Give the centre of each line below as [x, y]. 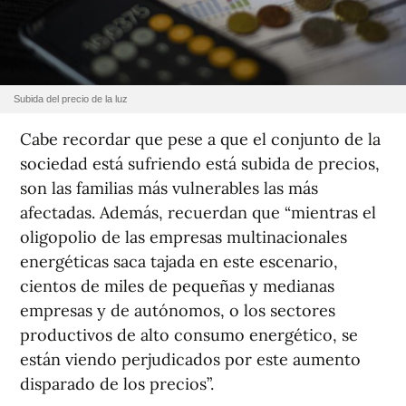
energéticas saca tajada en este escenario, [179, 262]
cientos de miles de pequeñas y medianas [177, 286]
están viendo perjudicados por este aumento [190, 360]
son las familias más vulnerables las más [169, 188]
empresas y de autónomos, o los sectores [178, 311]
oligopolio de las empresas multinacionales [184, 237]
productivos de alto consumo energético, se [189, 335]
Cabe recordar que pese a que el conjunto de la [200, 140]
